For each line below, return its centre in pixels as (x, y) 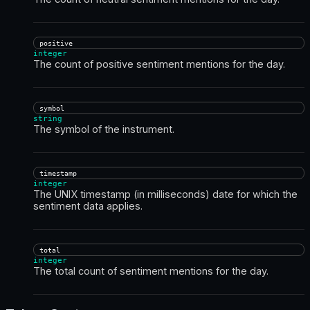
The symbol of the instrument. (104, 129)
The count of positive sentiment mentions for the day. (159, 64)
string (48, 118)
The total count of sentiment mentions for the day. (151, 271)
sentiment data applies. (88, 206)
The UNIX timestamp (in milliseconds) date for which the (165, 194)
